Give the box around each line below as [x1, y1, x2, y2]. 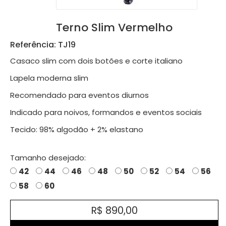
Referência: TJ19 [10, 38, 76, 50]
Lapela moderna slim [10, 72, 88, 83]
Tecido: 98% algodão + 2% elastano [10, 124, 143, 135]
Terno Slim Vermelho [56, 19, 173, 35]
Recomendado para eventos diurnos [10, 89, 149, 100]
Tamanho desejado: [10, 152, 86, 163]
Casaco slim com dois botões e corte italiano [10, 55, 183, 66]
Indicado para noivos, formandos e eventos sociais [10, 106, 202, 118]
